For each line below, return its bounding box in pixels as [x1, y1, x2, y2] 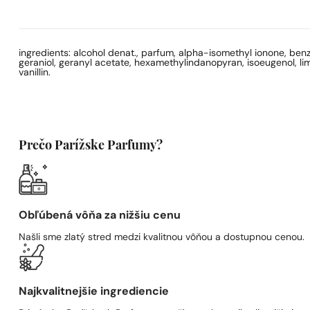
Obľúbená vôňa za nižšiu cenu [19, 210, 181, 221]
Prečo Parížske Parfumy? [19, 139, 163, 153]
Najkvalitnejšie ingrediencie [19, 286, 170, 298]
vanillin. [19, 67, 51, 78]
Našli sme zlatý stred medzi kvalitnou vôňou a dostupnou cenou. [19, 232, 305, 243]
